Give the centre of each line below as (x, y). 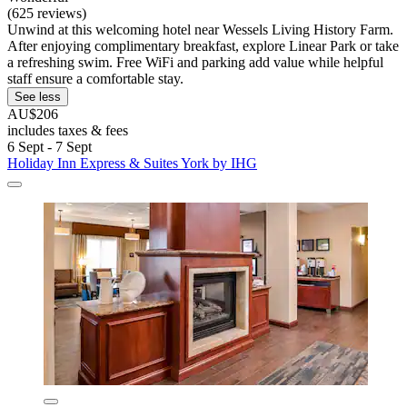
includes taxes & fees (68, 131)
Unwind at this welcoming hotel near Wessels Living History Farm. (200, 30)
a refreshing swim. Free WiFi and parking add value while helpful (195, 63)
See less (38, 97)
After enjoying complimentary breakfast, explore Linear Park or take (203, 46)
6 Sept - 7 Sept (50, 147)
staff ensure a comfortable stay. (95, 79)
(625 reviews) (47, 14)
